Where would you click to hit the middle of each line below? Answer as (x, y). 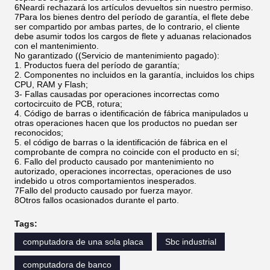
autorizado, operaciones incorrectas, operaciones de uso (123, 171)
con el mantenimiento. (57, 46)
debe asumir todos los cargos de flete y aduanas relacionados (133, 36)
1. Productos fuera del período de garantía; (97, 65)
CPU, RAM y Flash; (51, 85)
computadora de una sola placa (83, 242)
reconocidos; (39, 133)
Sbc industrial (191, 242)
